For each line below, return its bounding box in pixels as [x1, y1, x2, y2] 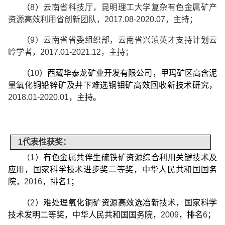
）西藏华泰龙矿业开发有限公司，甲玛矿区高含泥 [39, 69, 217, 78]
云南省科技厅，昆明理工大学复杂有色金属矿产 [43, 3, 217, 12]
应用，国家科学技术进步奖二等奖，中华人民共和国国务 [8, 165, 217, 174]
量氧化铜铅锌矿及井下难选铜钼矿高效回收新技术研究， [8, 81, 217, 90]
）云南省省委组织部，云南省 [35, 36, 143, 45]
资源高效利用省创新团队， [8, 15, 104, 24]
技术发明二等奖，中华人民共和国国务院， [8, 210, 161, 219]
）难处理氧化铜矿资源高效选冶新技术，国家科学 [35, 198, 217, 207]
